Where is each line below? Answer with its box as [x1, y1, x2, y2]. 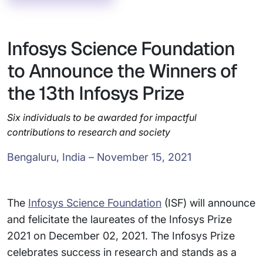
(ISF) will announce [161, 197, 255, 209]
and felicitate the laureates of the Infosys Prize [7, 213, 232, 225]
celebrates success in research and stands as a [7, 246, 237, 258]
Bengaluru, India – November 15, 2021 [7, 151, 191, 163]
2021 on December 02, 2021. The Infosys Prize [7, 230, 235, 242]
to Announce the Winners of [7, 59, 237, 83]
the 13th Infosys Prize [7, 81, 184, 105]
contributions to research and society [7, 126, 170, 138]
